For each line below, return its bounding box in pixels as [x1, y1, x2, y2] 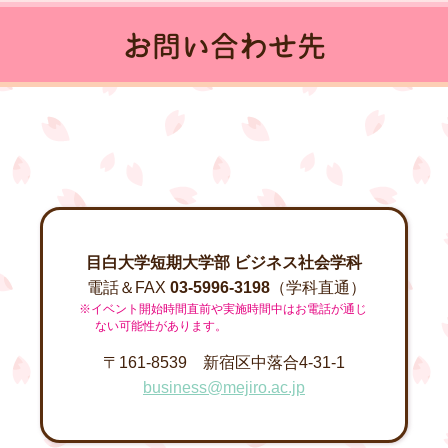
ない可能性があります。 [95, 318, 227, 333]
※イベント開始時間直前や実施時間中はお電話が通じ [79, 301, 367, 316]
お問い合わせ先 [122, 25, 326, 66]
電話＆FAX [82, 278, 170, 296]
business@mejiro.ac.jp [143, 378, 305, 396]
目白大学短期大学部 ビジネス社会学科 [86, 253, 362, 271]
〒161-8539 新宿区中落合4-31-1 [103, 353, 345, 371]
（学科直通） [269, 278, 366, 296]
